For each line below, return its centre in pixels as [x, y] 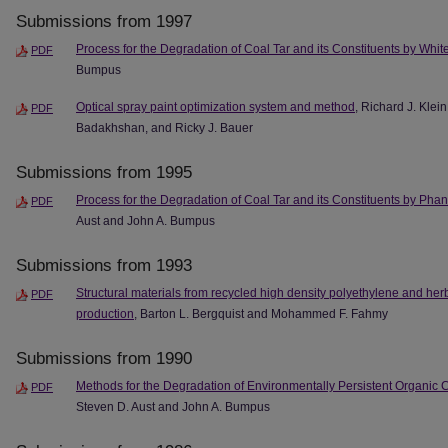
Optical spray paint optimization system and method [215, 107]
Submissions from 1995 [104, 173]
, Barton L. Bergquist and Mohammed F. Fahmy [261, 314]
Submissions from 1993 [104, 266]
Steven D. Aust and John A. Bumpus [173, 406]
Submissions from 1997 [104, 22]
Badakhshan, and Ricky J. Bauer [164, 128]
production [105, 314]
